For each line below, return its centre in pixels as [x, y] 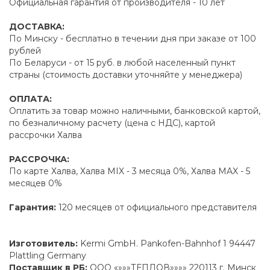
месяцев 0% [36, 183]
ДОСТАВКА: [37, 27]
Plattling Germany [48, 256]
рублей [25, 51]
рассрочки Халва [46, 135]
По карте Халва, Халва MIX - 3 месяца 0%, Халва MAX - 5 [130, 171]
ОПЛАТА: [30, 99]
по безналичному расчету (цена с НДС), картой [112, 123]
